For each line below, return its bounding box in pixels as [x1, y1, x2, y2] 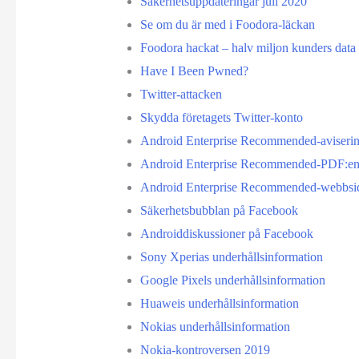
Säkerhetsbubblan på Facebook [139, 203, 298, 217]
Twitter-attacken [139, 87, 222, 101]
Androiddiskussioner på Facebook [139, 226, 313, 240]
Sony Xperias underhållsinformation [139, 249, 323, 264]
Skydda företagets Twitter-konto [139, 110, 303, 124]
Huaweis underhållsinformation [139, 296, 299, 310]
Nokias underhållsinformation [139, 319, 290, 333]
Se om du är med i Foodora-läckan [139, 17, 315, 31]
